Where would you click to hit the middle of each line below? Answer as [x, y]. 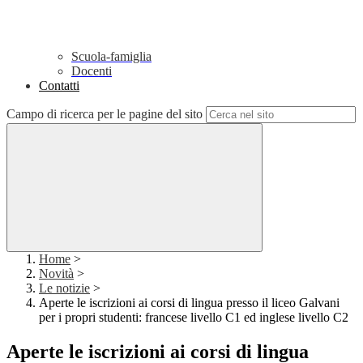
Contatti [59, 86]
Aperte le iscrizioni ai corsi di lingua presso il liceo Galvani [189, 303]
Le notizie [64, 288]
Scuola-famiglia [111, 57]
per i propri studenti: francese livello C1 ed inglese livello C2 [194, 318]
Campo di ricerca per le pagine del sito [105, 114]
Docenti [92, 71]
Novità [56, 274]
